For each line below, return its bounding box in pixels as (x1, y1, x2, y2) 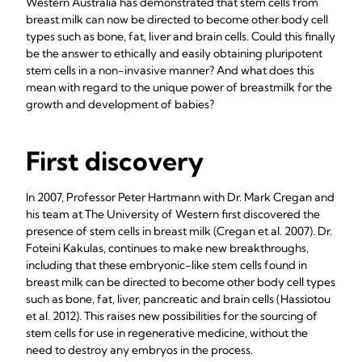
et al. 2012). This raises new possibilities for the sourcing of (26, 309, 318, 323)
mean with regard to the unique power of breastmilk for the (26, 80, 332, 95)
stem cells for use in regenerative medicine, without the (26, 326, 308, 340)
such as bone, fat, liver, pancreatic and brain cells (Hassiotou (26, 292, 330, 306)
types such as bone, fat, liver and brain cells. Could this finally (26, 29, 335, 44)
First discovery (26, 145, 204, 177)
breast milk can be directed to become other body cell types (26, 275, 335, 289)
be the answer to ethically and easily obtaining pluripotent (26, 46, 322, 61)
